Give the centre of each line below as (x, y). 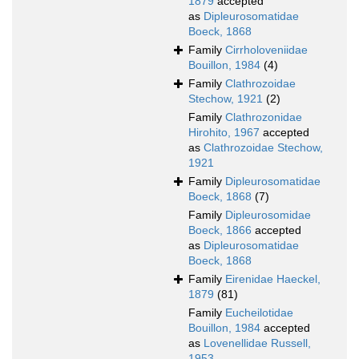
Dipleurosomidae (268, 215)
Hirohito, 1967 (224, 133)
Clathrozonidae (264, 117)
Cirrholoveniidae (266, 50)
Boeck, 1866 (220, 230)
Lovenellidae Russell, (257, 343)
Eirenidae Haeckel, (273, 279)
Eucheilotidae (259, 313)
